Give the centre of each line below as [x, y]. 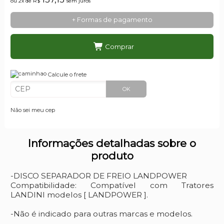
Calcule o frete [66, 75]
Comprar [119, 46]
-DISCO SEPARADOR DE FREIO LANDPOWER [98, 175]
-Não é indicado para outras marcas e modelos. [101, 213]
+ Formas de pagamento [112, 19]
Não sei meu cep [32, 110]
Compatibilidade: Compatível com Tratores [112, 185]
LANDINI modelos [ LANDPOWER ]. [79, 194]
